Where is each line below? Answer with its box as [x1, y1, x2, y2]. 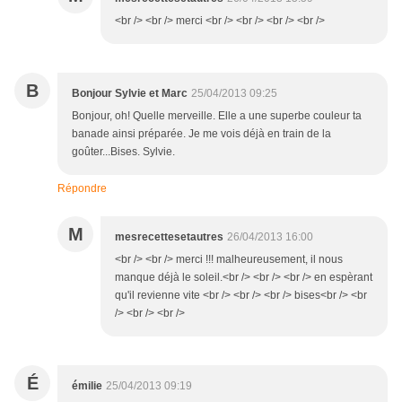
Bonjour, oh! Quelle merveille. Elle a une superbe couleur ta [72, 109, 362, 123]
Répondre [57, 182, 107, 196]
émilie [72, 380, 102, 393]
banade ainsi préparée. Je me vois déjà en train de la [72, 127, 331, 141]
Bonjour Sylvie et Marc [72, 87, 188, 100]
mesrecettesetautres [115, 231, 223, 244]
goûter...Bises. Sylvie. [72, 145, 175, 159]
